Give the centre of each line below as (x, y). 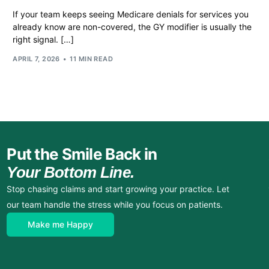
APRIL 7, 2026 (36, 59)
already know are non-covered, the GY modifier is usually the (132, 27)
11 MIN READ (92, 59)
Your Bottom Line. (71, 172)
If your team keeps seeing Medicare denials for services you (131, 14)
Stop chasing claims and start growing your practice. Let (118, 189)
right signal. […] (44, 40)
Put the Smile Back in (82, 154)
